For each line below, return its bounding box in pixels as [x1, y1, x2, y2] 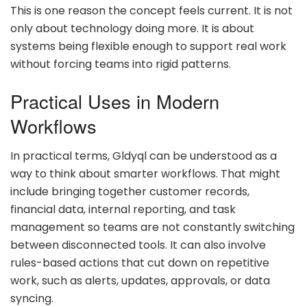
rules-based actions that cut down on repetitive [10, 255, 269, 271]
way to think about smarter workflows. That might [10, 166, 280, 182]
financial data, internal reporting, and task [10, 201, 236, 218]
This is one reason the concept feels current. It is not [10, 3, 293, 19]
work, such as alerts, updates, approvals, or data [10, 273, 270, 289]
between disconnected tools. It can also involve [10, 237, 266, 254]
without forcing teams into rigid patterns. [10, 56, 231, 72]
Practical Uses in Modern [10, 87, 219, 114]
